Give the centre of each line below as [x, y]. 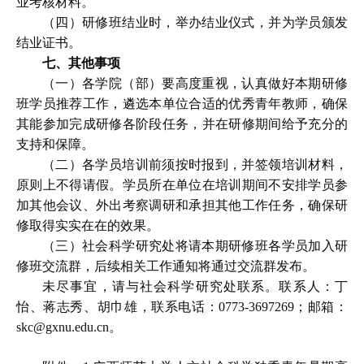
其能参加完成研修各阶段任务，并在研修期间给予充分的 [182, 124]
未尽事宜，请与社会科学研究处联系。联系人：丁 [195, 286]
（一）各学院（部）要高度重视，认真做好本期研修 [195, 83]
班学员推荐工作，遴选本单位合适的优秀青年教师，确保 [182, 104]
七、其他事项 [82, 63]
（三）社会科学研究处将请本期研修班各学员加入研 [195, 246]
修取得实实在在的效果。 [88, 225]
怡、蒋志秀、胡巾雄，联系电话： [118, 307]
